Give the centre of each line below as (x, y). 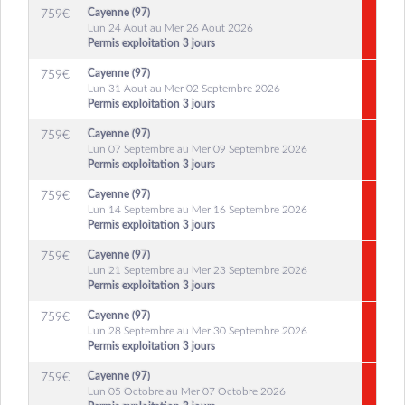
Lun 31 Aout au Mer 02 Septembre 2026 (184, 89)
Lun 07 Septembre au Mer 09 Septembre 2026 (198, 149)
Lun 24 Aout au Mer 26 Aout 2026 (170, 28)
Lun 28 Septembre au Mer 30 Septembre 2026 (198, 331)
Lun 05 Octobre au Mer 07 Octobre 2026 (187, 391)
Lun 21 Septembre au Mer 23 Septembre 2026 (198, 270)
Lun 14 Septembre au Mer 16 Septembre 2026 (198, 210)
